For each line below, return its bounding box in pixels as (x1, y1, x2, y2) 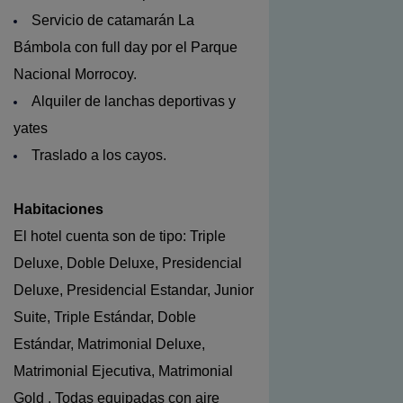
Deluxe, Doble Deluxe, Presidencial (13, 255, 242, 272)
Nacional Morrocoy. (13, 67, 137, 83)
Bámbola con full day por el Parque (13, 40, 237, 56)
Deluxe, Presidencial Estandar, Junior (13, 282, 254, 299)
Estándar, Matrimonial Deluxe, (13, 336, 205, 353)
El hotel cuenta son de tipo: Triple (13, 228, 226, 245)
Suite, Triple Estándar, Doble (13, 309, 196, 326)
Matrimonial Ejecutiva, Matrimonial (13, 363, 233, 380)
